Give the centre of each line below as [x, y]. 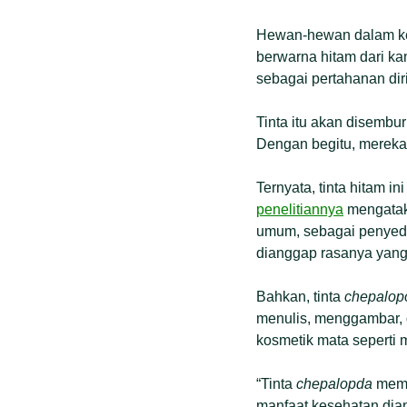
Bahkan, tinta [300, 297]
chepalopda [334, 384]
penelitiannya [300, 209]
